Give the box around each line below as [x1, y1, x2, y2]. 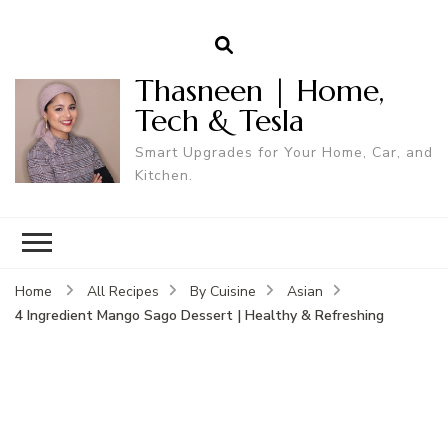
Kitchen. [134, 165, 193, 185]
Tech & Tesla [134, 101, 304, 139]
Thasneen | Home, [134, 71, 384, 109]
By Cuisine [190, 281, 256, 301]
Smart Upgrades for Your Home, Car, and [134, 142, 433, 162]
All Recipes [87, 281, 159, 301]
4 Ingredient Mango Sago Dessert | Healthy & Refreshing [15, 305, 384, 325]
